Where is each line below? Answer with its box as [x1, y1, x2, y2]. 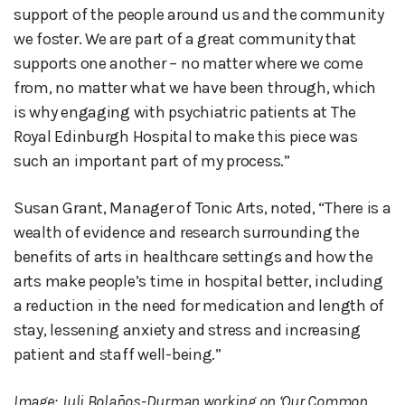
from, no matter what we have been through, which [14, 78, 377, 99]
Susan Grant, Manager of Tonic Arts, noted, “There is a [14, 198, 391, 219]
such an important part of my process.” [14, 151, 290, 172]
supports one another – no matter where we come [14, 53, 363, 74]
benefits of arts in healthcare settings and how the [14, 247, 373, 268]
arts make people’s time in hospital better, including [14, 271, 383, 292]
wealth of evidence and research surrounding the [14, 222, 360, 243]
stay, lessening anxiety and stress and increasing [14, 320, 361, 341]
